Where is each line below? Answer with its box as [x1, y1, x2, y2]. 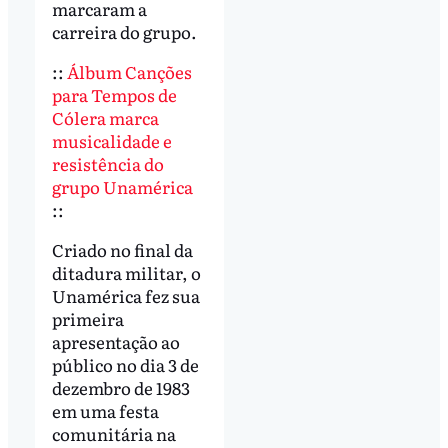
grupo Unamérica [51, 173, 193, 199]
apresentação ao [51, 328, 180, 354]
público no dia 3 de [51, 351, 199, 377]
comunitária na [51, 420, 176, 446]
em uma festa [51, 397, 159, 423]
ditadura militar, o [51, 259, 201, 285]
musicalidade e [51, 127, 172, 153]
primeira [51, 305, 124, 331]
